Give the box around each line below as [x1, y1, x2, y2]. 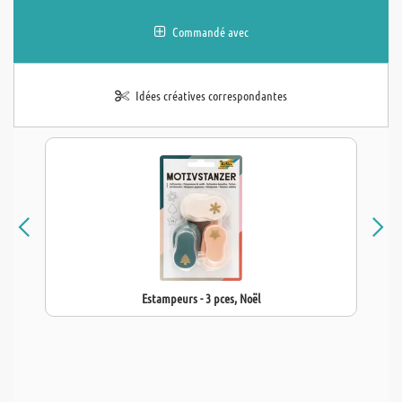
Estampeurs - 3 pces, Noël [142, 290, 260, 306]
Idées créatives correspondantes [135, 87, 287, 103]
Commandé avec [171, 23, 249, 39]
